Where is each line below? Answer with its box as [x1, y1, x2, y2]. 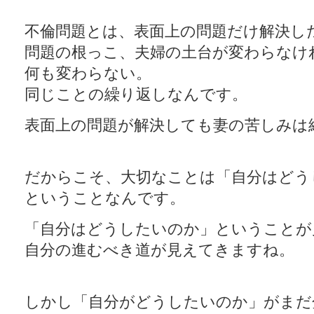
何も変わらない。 [25, 64, 151, 82]
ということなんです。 [25, 189, 185, 207]
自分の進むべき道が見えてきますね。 [25, 241, 294, 259]
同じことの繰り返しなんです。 [25, 86, 247, 103]
